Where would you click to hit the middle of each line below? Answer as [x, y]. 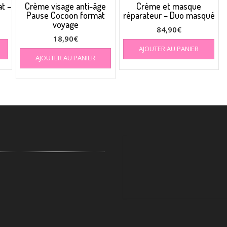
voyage [65, 25]
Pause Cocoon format [65, 15]
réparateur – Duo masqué [169, 15]
